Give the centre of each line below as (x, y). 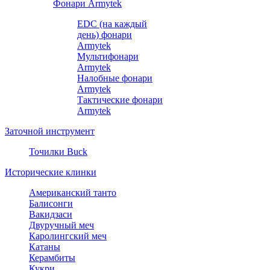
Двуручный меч (61, 225)
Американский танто (73, 192)
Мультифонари (108, 56)
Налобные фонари (115, 78)
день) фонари (105, 34)
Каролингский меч (68, 236)
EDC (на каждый (112, 24)
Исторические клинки (51, 172)
